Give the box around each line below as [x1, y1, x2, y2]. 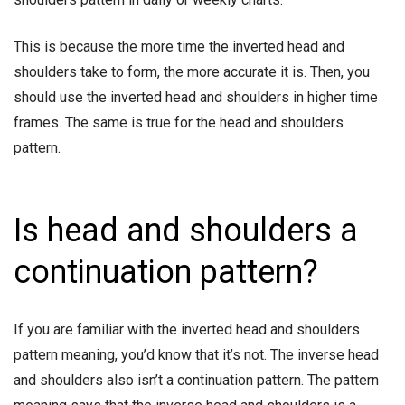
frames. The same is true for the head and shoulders [14, 114, 344, 132]
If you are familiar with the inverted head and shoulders [14, 321, 360, 339]
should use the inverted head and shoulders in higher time [14, 89, 378, 107]
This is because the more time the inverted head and [14, 38, 344, 56]
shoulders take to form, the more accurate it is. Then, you [14, 63, 370, 81]
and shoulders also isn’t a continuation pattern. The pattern [14, 372, 379, 390]
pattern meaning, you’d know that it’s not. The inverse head [14, 346, 379, 364]
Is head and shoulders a [14, 212, 358, 250]
